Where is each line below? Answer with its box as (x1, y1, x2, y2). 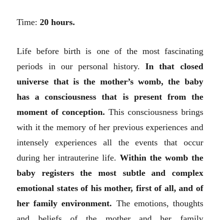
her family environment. (17, 198, 116, 208)
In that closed (145, 61, 203, 71)
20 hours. (40, 17, 76, 27)
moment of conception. (17, 107, 109, 117)
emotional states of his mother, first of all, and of (17, 183, 203, 193)
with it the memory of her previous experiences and (17, 122, 203, 132)
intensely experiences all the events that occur (17, 137, 203, 147)
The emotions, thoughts (116, 198, 203, 208)
